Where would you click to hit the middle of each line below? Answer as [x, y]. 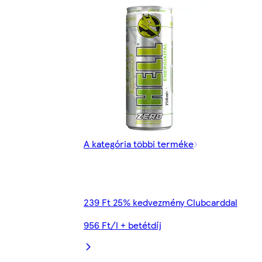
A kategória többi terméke [139, 143]
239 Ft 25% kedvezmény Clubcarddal [161, 202]
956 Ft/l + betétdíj [123, 225]
